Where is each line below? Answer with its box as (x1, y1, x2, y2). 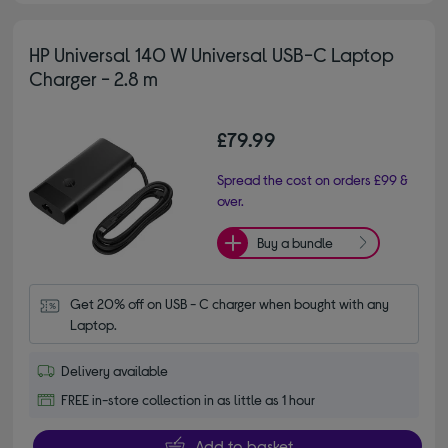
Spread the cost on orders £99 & (217, 170, 408, 188)
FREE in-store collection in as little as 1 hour (61, 391, 316, 409)
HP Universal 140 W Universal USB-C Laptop (29, 41, 395, 66)
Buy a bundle (257, 234, 333, 252)
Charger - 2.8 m (29, 65, 159, 90)
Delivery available (61, 362, 169, 380)
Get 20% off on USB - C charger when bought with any (70, 295, 390, 313)
